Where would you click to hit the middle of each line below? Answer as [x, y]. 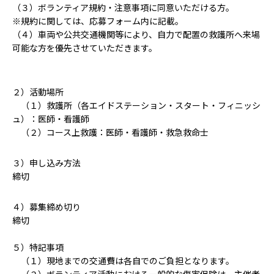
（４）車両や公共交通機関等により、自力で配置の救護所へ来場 [136, 34]
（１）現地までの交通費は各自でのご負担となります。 [123, 261]
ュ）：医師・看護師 [51, 119]
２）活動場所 [38, 92]
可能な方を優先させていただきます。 [85, 48]
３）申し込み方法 [46, 163]
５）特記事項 [38, 247]
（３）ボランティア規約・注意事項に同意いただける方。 [123, 7]
